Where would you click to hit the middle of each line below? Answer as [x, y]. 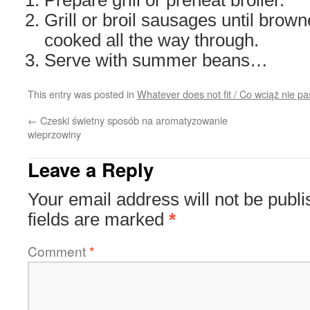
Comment [58, 251]
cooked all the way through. [152, 40]
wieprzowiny [54, 134]
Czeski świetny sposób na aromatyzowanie [133, 120]
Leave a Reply [91, 169]
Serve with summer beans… [156, 60]
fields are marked [98, 219]
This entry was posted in [82, 94]
